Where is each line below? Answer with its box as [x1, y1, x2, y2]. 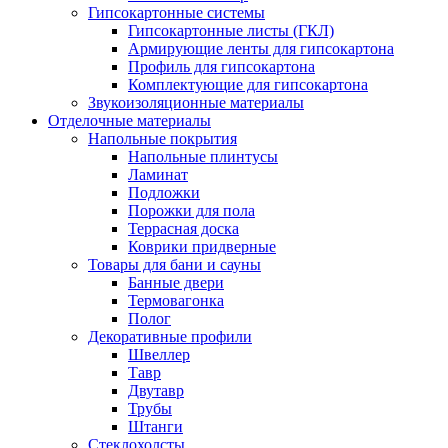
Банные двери [128, 274, 224, 291]
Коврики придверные [128, 238, 276, 255]
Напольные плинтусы [128, 148, 278, 165]
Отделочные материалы [48, 112, 211, 129]
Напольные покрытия [88, 130, 237, 147]
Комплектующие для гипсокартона [128, 76, 368, 93]
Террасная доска [128, 220, 239, 237]
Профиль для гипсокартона [128, 58, 315, 75]
